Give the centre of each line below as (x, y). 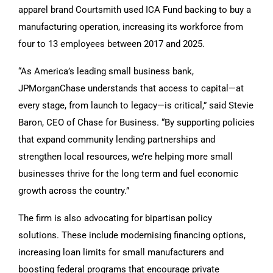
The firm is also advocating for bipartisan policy (115, 218)
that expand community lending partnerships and (117, 139)
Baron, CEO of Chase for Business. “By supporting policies (136, 122)
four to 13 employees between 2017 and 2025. (112, 44)
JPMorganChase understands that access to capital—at (131, 88)
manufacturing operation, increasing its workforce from (131, 27)
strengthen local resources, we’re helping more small (126, 156)
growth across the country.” (74, 190)
